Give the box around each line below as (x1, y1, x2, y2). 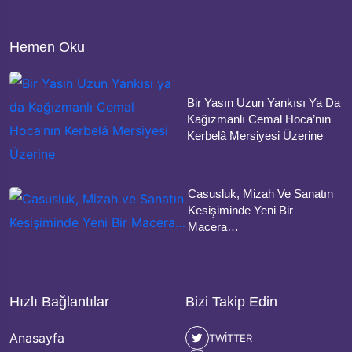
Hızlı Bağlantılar (9, 294, 109, 310)
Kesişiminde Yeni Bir (187, 203, 293, 218)
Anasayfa (9, 330, 64, 346)
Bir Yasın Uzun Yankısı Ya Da (187, 95, 341, 109)
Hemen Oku (9, 39, 85, 56)
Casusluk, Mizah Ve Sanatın (187, 187, 333, 201)
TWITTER (209, 332, 252, 345)
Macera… (187, 220, 239, 234)
